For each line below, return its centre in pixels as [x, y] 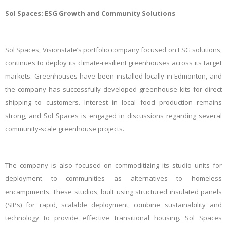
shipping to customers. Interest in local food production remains [113, 102]
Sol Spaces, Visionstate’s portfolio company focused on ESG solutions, [113, 50]
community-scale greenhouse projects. [65, 129]
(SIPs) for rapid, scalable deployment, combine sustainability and [113, 205]
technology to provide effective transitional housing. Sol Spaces [113, 218]
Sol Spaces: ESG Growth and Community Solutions [90, 13]
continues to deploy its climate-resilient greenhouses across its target [113, 63]
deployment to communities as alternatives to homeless [113, 178]
